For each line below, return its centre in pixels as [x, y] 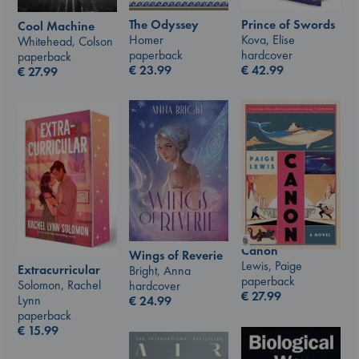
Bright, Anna [160, 270]
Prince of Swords [288, 24]
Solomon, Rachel [59, 285]
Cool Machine [56, 26]
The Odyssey [164, 24]
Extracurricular [59, 270]
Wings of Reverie [176, 255]
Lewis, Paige [272, 265]
